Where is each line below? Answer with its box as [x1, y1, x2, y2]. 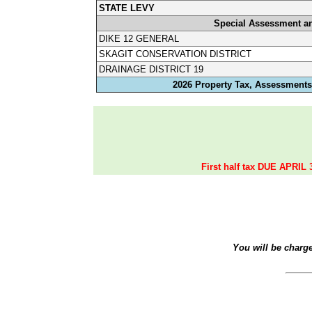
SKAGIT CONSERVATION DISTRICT [99, 48, 252, 59]
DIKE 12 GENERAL [99, 33, 180, 44]
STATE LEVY [99, 2, 155, 13]
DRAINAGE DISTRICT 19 [99, 63, 204, 75]
